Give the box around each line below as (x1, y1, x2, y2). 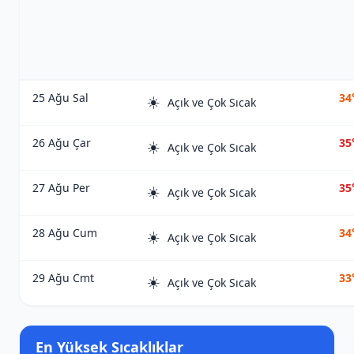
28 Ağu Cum (32, 225, 97, 240)
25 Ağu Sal (32, 90, 88, 105)
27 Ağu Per (32, 180, 90, 195)
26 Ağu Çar (32, 135, 91, 150)
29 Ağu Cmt (32, 270, 94, 285)
